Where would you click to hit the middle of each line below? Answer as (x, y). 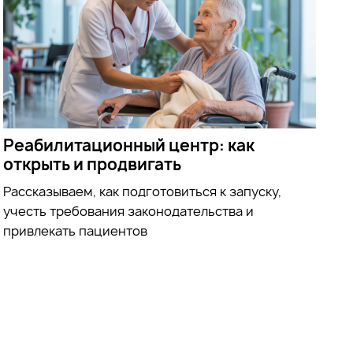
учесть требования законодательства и (129, 211)
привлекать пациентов (76, 230)
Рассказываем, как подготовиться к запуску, (143, 191)
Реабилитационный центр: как (129, 145)
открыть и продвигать (93, 164)
